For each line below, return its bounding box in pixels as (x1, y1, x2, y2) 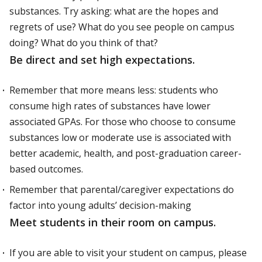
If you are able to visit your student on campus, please (9, 246, 247, 259)
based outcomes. (9, 163, 83, 175)
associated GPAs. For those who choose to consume (9, 115, 236, 128)
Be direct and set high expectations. (9, 53, 195, 67)
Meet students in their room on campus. (9, 215, 216, 229)
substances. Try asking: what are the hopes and (9, 5, 218, 18)
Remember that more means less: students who (9, 84, 218, 96)
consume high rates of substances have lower (9, 99, 211, 112)
